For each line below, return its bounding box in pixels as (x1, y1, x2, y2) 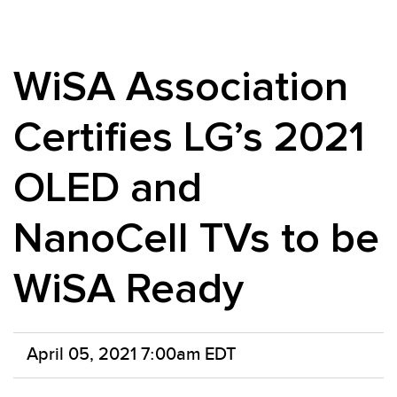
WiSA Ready (13, 262, 244, 315)
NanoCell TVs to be (13, 212, 379, 264)
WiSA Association (13, 60, 348, 113)
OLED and (13, 161, 202, 214)
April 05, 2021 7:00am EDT (27, 343, 236, 366)
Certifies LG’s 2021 (13, 111, 365, 163)
